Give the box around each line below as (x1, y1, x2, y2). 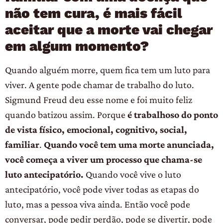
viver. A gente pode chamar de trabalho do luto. (5, 79, 194, 90)
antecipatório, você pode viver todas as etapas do (5, 183, 199, 195)
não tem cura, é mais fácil (5, 4, 182, 21)
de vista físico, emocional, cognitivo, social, (5, 123, 187, 135)
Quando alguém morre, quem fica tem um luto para (5, 64, 210, 75)
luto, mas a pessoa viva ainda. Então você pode (5, 198, 190, 210)
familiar (5, 138, 39, 150)
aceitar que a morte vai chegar (5, 21, 213, 38)
